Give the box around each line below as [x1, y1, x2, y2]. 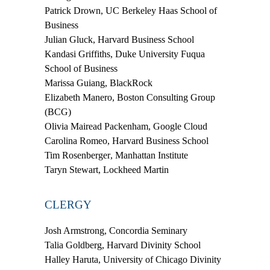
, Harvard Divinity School [102, 240, 201, 251]
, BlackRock [105, 78, 152, 89]
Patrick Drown [45, 5, 101, 16]
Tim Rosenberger [45, 150, 110, 161]
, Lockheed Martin [98, 165, 169, 175]
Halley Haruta [45, 254, 98, 265]
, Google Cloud [148, 121, 207, 132]
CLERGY [45, 198, 92, 212]
